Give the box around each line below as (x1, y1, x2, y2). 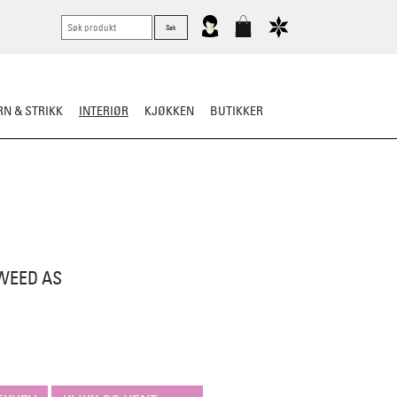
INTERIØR (78, 102, 128, 119)
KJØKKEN (144, 102, 194, 119)
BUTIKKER (210, 102, 264, 119)
